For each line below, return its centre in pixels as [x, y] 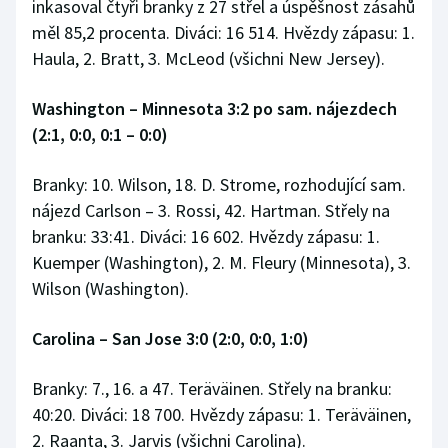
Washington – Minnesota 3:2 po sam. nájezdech [214, 109]
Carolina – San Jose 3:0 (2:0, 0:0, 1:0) [170, 339]
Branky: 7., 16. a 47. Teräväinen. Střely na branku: [212, 389]
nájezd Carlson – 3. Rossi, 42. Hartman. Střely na [211, 211]
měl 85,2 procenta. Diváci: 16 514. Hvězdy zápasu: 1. [223, 33]
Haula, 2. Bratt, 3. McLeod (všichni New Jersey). [208, 59]
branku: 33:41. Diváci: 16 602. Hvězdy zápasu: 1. [206, 237]
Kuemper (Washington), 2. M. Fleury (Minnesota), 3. [221, 263]
